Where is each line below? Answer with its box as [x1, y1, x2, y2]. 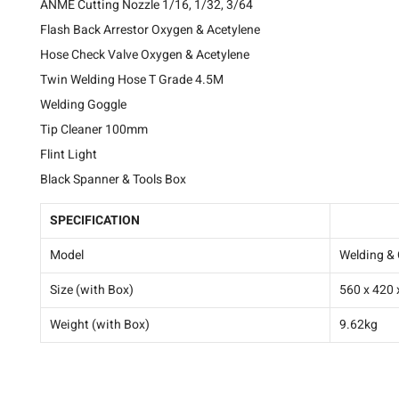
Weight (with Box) [50, 314, 150, 334]
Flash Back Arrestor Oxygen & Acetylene [40, 20, 260, 39]
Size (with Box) [50, 280, 134, 299]
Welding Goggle [40, 94, 126, 114]
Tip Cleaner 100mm [40, 119, 148, 139]
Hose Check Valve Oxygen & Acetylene [40, 45, 249, 64]
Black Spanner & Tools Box [40, 169, 186, 189]
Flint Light [40, 144, 97, 164]
